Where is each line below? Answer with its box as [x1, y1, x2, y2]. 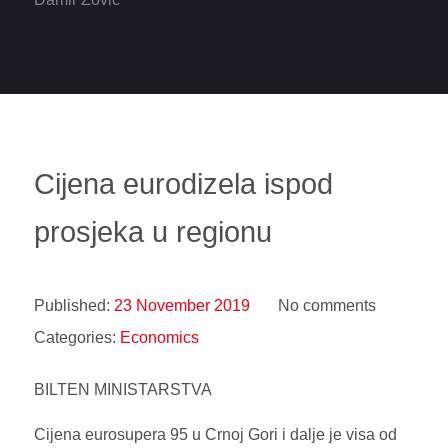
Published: [34, 297, 114, 315]
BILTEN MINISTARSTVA [34, 381, 212, 399]
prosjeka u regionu [34, 216, 272, 249]
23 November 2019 [114, 297, 250, 315]
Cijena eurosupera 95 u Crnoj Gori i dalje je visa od [34, 425, 397, 443]
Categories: [34, 329, 120, 347]
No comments [278, 297, 376, 315]
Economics [120, 329, 199, 347]
